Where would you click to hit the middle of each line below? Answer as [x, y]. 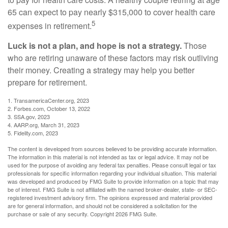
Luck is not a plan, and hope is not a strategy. [95, 46]
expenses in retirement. [50, 26]
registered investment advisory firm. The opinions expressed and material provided [110, 198]
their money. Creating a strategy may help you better [101, 70]
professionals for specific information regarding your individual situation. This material [112, 173]
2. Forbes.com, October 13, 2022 [49, 109]
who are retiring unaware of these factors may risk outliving [113, 58]
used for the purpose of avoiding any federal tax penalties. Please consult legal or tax [112, 165]
